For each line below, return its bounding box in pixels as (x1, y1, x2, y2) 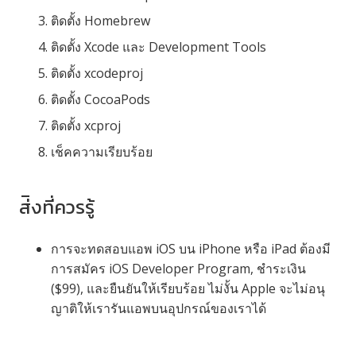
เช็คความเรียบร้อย (51, 142, 153, 161)
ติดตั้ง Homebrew (51, 11, 150, 29)
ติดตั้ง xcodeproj (51, 64, 143, 82)
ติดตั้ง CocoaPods (51, 90, 150, 108)
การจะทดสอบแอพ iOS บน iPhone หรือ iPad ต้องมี (51, 239, 331, 257)
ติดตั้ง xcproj (51, 116, 121, 134)
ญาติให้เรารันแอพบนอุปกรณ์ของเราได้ (51, 299, 266, 317)
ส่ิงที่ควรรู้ (19, 192, 95, 221)
